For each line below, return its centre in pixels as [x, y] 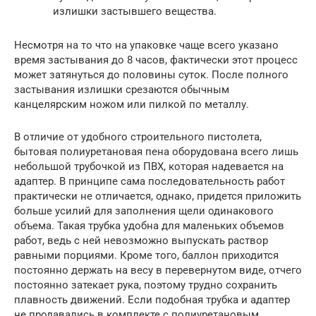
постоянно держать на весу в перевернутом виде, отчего [158, 270]
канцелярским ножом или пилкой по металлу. [132, 104]
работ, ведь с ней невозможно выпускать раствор [141, 241]
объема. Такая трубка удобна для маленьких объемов [149, 226]
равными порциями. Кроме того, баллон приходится [146, 255]
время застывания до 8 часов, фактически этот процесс [156, 60]
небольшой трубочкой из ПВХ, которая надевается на [149, 166]
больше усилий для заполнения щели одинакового [144, 211]
